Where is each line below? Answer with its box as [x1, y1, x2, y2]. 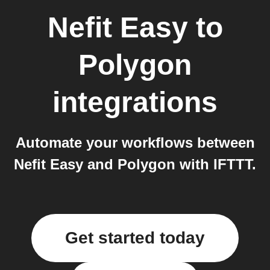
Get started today [65, 228, 205, 247]
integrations [52, 86, 218, 118]
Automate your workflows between [15, 134, 255, 151]
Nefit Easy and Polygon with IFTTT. [14, 156, 256, 172]
